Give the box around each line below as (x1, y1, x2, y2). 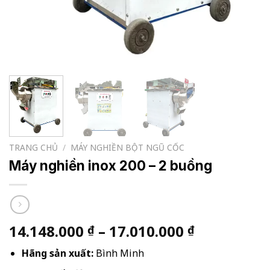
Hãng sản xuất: (21, 246, 93, 260)
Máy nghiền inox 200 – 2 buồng (9, 157, 212, 174)
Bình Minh (93, 246, 144, 260)
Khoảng (194, 220, 250, 240)
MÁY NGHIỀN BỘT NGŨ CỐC (71, 142, 185, 154)
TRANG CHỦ (9, 142, 58, 154)
